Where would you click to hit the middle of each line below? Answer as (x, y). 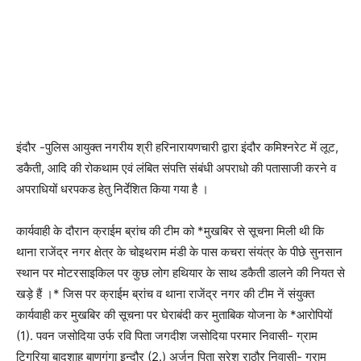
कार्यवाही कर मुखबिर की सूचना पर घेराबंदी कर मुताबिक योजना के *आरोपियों (174, 314)
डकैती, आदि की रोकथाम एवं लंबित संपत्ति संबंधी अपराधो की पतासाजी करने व (176, 168)
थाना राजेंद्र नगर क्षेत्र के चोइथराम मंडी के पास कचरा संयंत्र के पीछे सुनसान (179, 251)
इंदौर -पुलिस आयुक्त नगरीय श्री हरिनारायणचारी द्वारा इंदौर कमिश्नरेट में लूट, (177, 147)
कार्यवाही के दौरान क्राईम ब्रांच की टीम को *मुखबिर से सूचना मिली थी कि (170, 230)
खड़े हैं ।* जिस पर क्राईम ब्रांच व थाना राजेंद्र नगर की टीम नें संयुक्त (165, 293)
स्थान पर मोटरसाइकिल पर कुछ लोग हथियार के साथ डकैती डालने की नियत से (180, 272)
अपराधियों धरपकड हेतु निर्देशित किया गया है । (112, 189)
